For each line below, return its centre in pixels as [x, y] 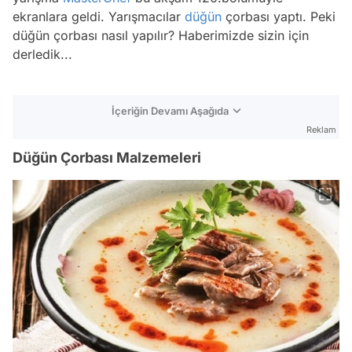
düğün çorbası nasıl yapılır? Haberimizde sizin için [161, 35]
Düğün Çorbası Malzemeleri [107, 157]
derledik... [42, 54]
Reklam [321, 129]
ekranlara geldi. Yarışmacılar [99, 16]
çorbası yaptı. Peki [279, 16]
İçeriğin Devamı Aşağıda [170, 110]
